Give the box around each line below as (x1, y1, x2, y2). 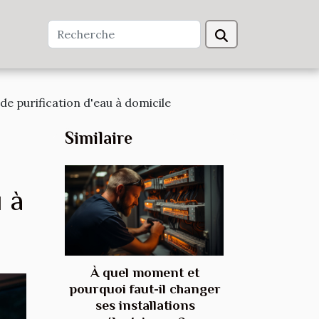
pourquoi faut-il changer (69, 281, 221, 297)
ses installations (95, 298, 195, 313)
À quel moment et (90, 265, 199, 281)
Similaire (65, 128, 132, 147)
